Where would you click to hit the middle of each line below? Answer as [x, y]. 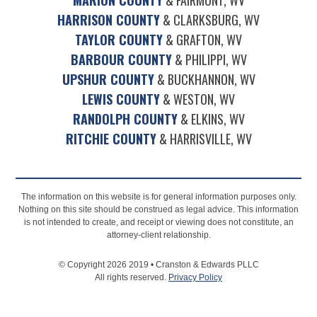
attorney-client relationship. [158, 235]
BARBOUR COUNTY [121, 59]
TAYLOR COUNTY [119, 39]
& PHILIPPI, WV [209, 59]
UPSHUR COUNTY [108, 79]
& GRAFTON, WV [202, 39]
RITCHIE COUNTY [111, 138]
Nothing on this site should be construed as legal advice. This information [158, 209]
